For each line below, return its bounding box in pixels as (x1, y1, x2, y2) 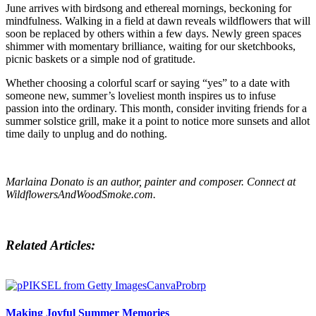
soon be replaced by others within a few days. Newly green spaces (6, 27, 301, 39)
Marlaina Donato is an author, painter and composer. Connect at (6, 175, 296, 188)
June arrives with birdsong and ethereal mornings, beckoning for (6, 1, 291, 14)
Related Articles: (6, 238, 95, 253)
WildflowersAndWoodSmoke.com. (6, 188, 156, 200)
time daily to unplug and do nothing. (6, 127, 167, 140)
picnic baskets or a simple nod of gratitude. (6, 52, 195, 65)
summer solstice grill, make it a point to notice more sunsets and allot (6, 114, 310, 127)
